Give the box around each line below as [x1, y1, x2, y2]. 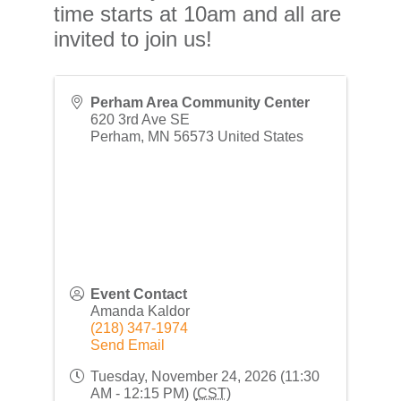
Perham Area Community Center [90, 94, 310, 110]
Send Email [90, 337, 165, 353]
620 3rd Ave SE [90, 111, 190, 127]
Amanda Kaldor [90, 303, 190, 319]
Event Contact [90, 286, 187, 302]
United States [217, 128, 303, 144]
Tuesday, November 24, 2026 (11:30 [90, 368, 320, 384]
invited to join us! [53, 26, 218, 51]
